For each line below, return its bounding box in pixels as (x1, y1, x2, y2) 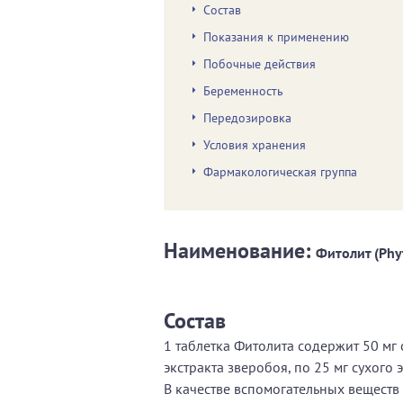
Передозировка (203, 109, 291, 126)
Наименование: (164, 236, 316, 264)
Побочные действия (203, 55, 316, 72)
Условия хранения (203, 136, 306, 153)
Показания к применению (203, 28, 349, 45)
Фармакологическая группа (203, 163, 357, 180)
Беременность (203, 82, 283, 99)
